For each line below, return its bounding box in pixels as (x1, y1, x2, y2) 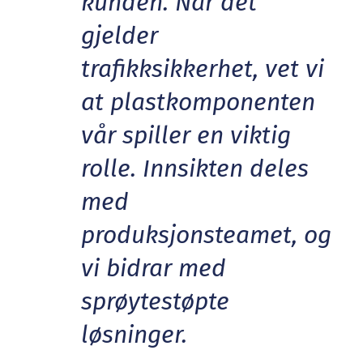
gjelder (81, 20, 158, 50)
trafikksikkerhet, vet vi (81, 53, 324, 83)
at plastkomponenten (81, 87, 315, 117)
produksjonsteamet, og (81, 220, 331, 250)
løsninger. (81, 319, 187, 349)
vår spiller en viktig (81, 120, 291, 150)
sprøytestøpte (81, 286, 229, 316)
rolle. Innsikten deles (81, 153, 309, 183)
